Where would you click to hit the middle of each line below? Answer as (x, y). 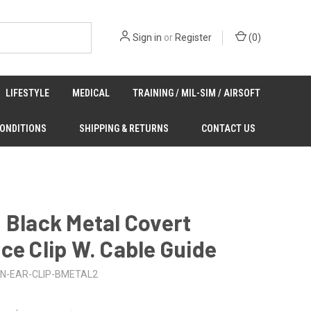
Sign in (147, 37)
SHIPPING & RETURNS (124, 128)
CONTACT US (228, 128)
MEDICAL (91, 93)
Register (193, 37)
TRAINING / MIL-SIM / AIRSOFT (196, 93)
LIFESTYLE (28, 93)
